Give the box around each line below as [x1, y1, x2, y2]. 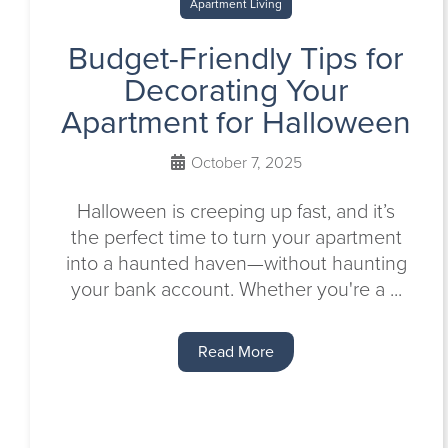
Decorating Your [123, 66, 349, 114]
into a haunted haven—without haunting [65, 248, 407, 278]
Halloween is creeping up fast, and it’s [77, 196, 396, 226]
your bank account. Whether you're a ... [70, 274, 402, 304]
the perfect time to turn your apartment [70, 222, 402, 252]
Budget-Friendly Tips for [68, 34, 405, 82]
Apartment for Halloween [61, 98, 412, 146]
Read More [198, 340, 275, 363]
